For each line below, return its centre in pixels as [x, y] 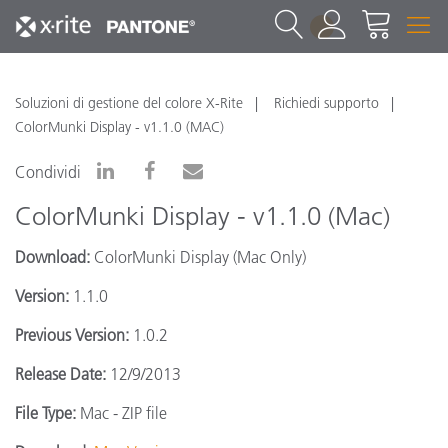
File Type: [45, 413]
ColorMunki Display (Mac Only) [198, 257]
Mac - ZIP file [121, 413]
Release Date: [60, 374]
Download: [52, 257]
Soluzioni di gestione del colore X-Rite [129, 103]
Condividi [48, 172]
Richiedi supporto [326, 103]
